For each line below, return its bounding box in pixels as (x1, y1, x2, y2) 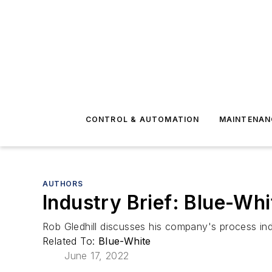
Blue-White (98, 235, 151, 247)
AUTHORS (42, 179, 83, 188)
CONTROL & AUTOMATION (85, 115, 200, 124)
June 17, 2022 (64, 250, 129, 262)
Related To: (42, 235, 98, 247)
